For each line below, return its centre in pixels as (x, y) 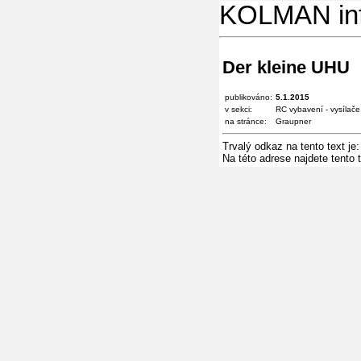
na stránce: (246, 121)
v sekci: (239, 109)
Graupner (293, 121)
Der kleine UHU (286, 67)
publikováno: (249, 97)
